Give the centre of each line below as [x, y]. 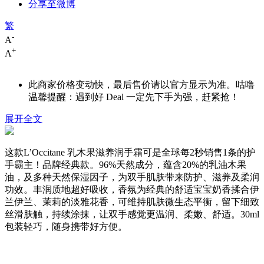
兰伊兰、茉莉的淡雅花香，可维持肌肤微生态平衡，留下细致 [132, 202]
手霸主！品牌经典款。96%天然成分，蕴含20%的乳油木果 [126, 164]
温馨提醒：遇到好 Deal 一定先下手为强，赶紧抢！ [134, 97]
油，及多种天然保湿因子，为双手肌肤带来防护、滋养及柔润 [132, 177]
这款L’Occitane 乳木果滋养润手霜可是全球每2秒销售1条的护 [130, 152]
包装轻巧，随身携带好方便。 [66, 226]
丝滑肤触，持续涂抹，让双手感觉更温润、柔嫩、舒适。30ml [132, 214]
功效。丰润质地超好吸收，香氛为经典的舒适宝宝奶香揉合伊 [132, 189]
